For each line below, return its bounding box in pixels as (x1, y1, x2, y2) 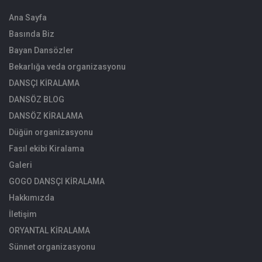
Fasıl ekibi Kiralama (9, 143, 84, 153)
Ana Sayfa (9, 12, 47, 22)
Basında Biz (9, 29, 54, 39)
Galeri (9, 160, 32, 170)
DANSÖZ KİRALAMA (9, 111, 83, 120)
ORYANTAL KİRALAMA (9, 225, 90, 235)
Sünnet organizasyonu (9, 242, 95, 251)
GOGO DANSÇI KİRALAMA (9, 176, 105, 186)
